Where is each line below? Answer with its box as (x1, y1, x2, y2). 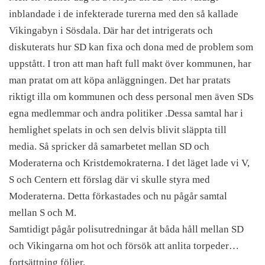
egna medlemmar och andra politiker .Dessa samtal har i (9, 108, 243, 119)
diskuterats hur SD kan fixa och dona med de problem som (9, 41, 253, 53)
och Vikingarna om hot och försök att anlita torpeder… (9, 240, 239, 251)
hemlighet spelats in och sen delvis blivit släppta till (9, 124, 227, 135)
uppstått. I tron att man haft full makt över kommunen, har (9, 58, 251, 69)
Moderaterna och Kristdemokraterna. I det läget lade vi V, (9, 157, 250, 169)
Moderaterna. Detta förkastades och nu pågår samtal (9, 190, 227, 202)
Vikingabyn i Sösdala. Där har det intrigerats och (9, 25, 213, 36)
